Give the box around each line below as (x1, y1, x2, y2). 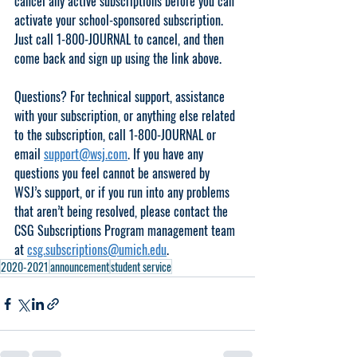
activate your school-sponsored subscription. (14, 10, 226, 29)
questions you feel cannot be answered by (14, 163, 213, 182)
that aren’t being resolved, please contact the (14, 202, 231, 221)
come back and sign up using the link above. (14, 49, 222, 68)
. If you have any (127, 144, 206, 163)
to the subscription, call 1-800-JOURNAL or (14, 125, 219, 144)
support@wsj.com (44, 144, 127, 163)
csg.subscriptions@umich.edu (27, 240, 167, 259)
